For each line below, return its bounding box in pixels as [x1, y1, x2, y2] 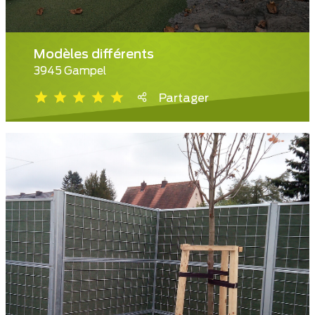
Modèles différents [34, 49, 154, 62]
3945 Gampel [34, 66, 106, 77]
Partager [159, 93, 209, 105]
